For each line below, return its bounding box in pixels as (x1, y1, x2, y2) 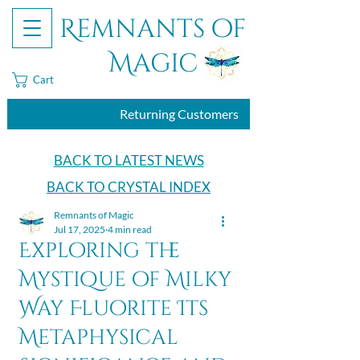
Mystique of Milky (18, 266, 231, 294)
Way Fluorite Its (18, 295, 208, 323)
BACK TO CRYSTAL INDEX (47, 178, 211, 195)
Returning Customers (120, 106, 239, 121)
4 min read (108, 223, 152, 235)
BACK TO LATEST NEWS (53, 152, 204, 169)
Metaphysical (18, 324, 178, 352)
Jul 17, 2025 (54, 223, 105, 235)
